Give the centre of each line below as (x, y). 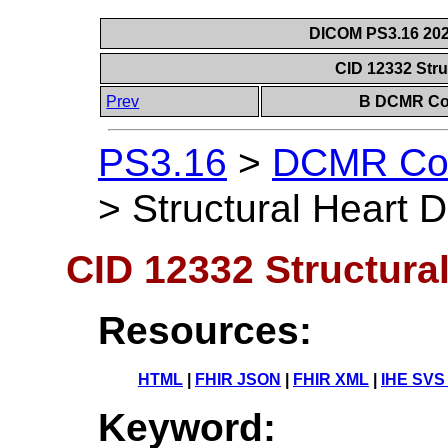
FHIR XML (331, 379)
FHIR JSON (238, 379)
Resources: (205, 330)
